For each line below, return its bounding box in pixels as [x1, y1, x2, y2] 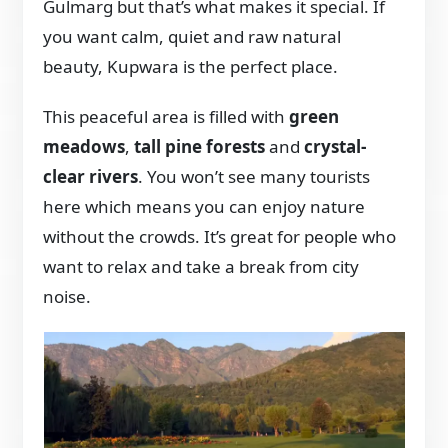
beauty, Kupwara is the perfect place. [43, 54, 339, 78]
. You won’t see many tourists [138, 164, 371, 188]
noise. [43, 284, 92, 308]
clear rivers [43, 164, 139, 188]
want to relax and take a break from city [43, 254, 360, 278]
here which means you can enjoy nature [43, 194, 366, 218]
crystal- [304, 134, 367, 158]
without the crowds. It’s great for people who [43, 224, 397, 248]
